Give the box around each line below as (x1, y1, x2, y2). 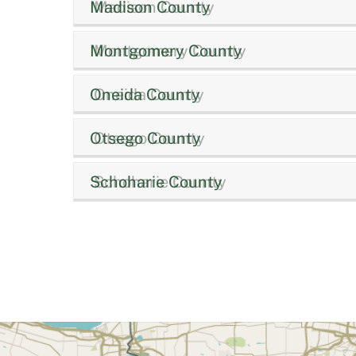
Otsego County (90, 128, 201, 148)
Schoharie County (90, 172, 222, 192)
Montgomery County (90, 41, 242, 60)
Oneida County (90, 84, 200, 104)
